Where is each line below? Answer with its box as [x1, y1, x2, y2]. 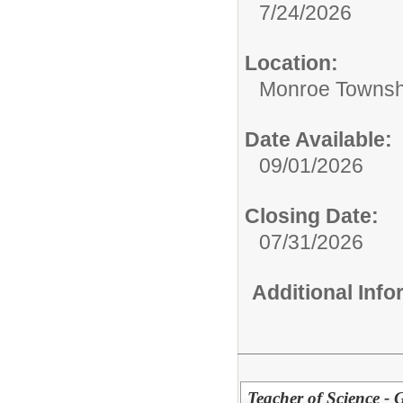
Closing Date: [245, 203, 379, 228]
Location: [245, 50, 338, 75]
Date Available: [245, 127, 392, 151]
